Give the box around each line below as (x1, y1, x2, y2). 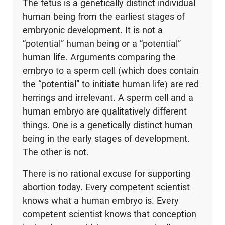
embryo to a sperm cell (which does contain (22, 65, 199, 76)
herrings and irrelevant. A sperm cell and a (22, 92, 193, 103)
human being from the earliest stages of (22, 11, 185, 22)
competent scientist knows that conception (22, 209, 196, 220)
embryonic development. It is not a (22, 25, 163, 36)
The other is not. (22, 147, 89, 158)
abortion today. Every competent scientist (22, 182, 190, 193)
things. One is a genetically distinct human (22, 120, 193, 131)
